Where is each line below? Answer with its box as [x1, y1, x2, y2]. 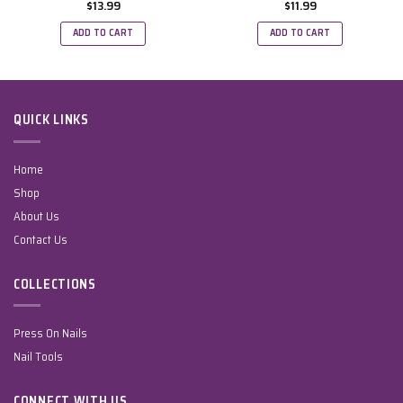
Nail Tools [13, 347, 63, 367]
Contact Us [13, 229, 67, 249]
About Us [13, 206, 59, 226]
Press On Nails [13, 324, 87, 344]
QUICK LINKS [13, 110, 89, 130]
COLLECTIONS [13, 273, 96, 294]
